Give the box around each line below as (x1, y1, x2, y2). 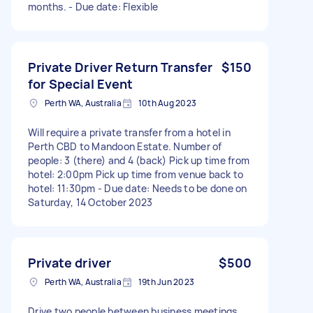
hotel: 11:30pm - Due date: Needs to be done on (28, 181, 247, 195)
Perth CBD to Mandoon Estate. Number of (28, 139, 222, 153)
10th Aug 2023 (138, 96, 196, 109)
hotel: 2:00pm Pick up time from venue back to (28, 167, 244, 181)
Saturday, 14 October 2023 (28, 195, 153, 209)
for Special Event (28, 75, 133, 92)
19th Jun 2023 (138, 275, 194, 288)
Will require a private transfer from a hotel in (28, 125, 231, 139)
